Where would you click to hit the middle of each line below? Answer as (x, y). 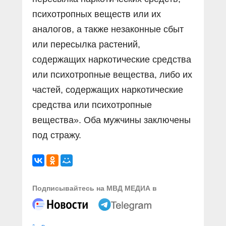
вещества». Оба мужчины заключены (111, 120)
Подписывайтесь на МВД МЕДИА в (95, 188)
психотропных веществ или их (97, 14)
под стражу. (57, 135)
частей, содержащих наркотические (108, 90)
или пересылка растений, (86, 44)
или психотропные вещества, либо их (112, 74)
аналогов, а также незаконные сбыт (108, 29)
